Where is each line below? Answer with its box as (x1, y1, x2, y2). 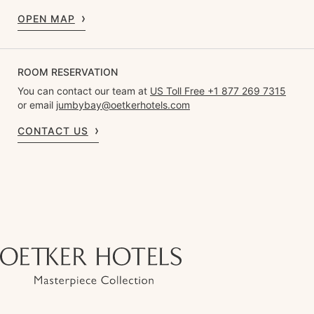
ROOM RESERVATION (18, 66, 118, 78)
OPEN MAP (18, 13, 75, 25)
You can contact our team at (18, 85, 150, 97)
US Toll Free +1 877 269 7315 (150, 85, 286, 97)
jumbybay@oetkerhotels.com (56, 99, 190, 111)
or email (18, 99, 56, 111)
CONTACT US (18, 125, 88, 137)
